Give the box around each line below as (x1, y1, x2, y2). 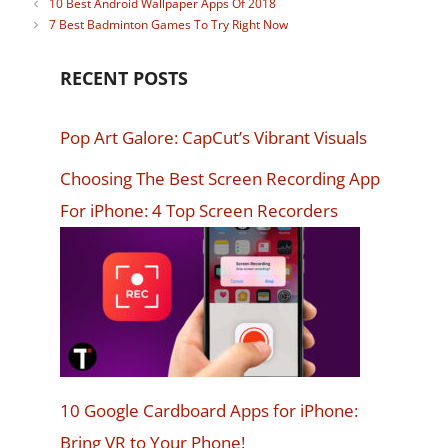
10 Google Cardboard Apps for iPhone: (60, 399, 358, 423)
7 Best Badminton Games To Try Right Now (49, 16, 289, 34)
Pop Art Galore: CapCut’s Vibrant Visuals (60, 126, 367, 150)
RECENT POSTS (60, 66, 188, 91)
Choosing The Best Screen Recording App (60, 166, 380, 190)
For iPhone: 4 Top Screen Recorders (60, 198, 338, 222)
